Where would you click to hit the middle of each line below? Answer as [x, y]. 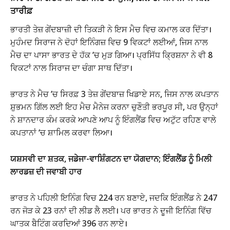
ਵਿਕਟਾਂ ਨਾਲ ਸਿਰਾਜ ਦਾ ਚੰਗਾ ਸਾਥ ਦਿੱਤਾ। [71, 68]
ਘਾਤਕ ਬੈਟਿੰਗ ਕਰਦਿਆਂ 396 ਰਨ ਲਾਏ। [69, 223]
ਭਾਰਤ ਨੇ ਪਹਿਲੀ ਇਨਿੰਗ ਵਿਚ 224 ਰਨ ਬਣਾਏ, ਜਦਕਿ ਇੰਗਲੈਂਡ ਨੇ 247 [114, 197]
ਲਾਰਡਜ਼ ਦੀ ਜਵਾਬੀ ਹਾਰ [46, 171]
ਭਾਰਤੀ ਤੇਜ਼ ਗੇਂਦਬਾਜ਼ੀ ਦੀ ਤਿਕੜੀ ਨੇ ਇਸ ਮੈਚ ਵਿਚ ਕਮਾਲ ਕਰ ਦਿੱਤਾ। [111, 29]
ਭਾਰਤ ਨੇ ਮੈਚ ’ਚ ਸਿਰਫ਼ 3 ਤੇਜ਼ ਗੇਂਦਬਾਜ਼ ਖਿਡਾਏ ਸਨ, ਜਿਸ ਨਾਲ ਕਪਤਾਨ [114, 94]
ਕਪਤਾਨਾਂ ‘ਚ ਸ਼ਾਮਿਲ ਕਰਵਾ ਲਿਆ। [61, 132]
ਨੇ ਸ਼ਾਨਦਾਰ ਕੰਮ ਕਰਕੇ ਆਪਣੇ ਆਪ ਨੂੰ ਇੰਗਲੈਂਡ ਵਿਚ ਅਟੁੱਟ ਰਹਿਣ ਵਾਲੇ [113, 119]
